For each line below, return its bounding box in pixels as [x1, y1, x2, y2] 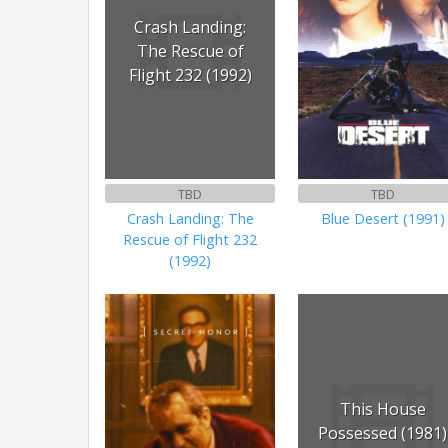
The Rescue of [136, 40, 244, 63]
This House [339, 398, 426, 421]
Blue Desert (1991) [320, 208, 445, 228]
